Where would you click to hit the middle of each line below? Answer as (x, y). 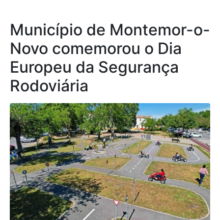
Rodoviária (49, 85)
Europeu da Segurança (94, 67)
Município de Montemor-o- (110, 29)
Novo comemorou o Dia (96, 48)
